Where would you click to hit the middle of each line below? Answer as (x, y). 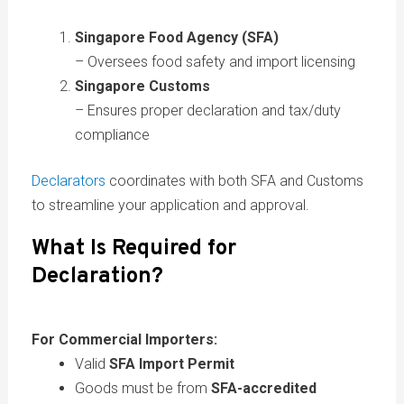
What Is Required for (133, 248)
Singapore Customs (142, 86)
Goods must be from (142, 388)
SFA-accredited (263, 388)
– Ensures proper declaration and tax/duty (207, 110)
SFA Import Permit (171, 363)
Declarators (68, 180)
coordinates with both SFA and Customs (234, 180)
